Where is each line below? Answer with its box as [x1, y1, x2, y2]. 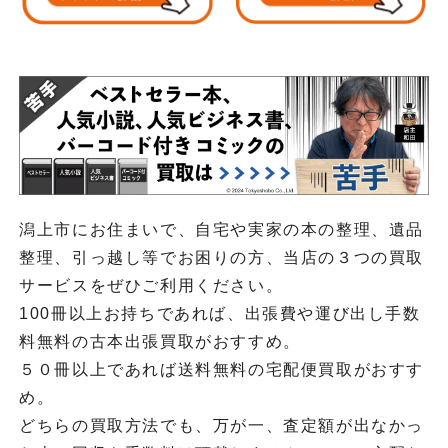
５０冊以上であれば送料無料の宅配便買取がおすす [19, 361, 424, 379]
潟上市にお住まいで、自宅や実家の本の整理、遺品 [19, 221, 424, 239]
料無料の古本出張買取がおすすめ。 [19, 333, 301, 351]
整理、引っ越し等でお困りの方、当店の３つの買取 [19, 249, 424, 267]
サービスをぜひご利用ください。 [19, 277, 284, 295]
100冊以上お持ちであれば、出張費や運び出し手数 [19, 305, 421, 323]
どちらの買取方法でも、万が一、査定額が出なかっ [19, 417, 424, 435]
